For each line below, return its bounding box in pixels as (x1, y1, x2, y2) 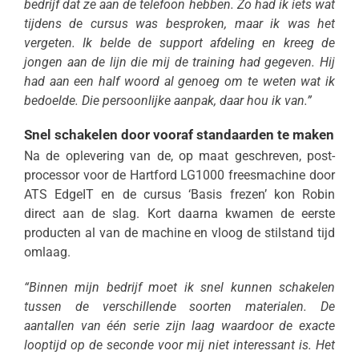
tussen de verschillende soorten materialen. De (23, 298, 336, 314)
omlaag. (23, 244, 71, 260)
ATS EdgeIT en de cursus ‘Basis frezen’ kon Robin (23, 186, 336, 202)
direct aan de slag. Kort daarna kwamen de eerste (23, 205, 336, 221)
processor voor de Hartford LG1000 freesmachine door (23, 167, 336, 183)
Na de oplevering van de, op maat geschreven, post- (23, 147, 336, 163)
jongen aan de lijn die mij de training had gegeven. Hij (23, 54, 336, 70)
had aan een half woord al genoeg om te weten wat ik (23, 73, 336, 89)
